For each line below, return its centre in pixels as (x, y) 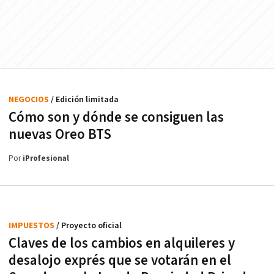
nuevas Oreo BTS (60, 134)
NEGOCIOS (30, 99)
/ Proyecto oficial (89, 225)
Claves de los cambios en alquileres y (122, 243)
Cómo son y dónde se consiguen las (116, 117)
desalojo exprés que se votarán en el (120, 260)
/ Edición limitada (85, 99)
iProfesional (46, 158)
